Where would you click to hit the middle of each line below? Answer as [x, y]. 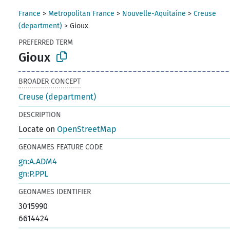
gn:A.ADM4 [38, 161]
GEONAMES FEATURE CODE [61, 147]
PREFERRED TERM [46, 42]
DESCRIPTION [40, 114]
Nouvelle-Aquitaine [154, 14]
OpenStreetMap [87, 129]
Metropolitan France [82, 14]
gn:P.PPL [34, 174]
